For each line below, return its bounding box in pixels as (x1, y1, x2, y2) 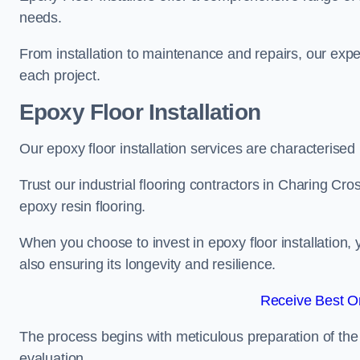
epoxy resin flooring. (19, 198, 146, 215)
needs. (19, 10, 62, 26)
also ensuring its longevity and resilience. (19, 256, 276, 272)
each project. (19, 67, 100, 84)
